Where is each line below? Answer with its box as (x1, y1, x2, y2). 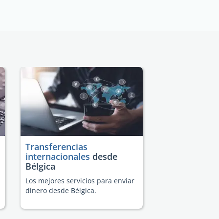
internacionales (25, 150, 90, 162)
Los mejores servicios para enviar (25, 175, 134, 185)
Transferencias (25, 140, 88, 153)
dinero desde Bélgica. (25, 185, 96, 195)
